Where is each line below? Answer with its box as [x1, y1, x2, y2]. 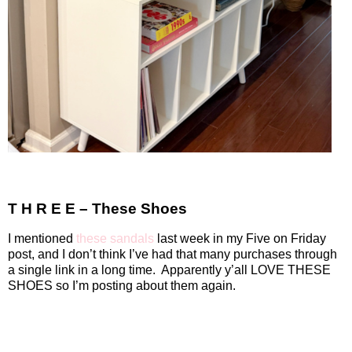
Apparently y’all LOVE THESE [161, 263, 331, 277]
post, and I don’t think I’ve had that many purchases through [8, 247, 337, 262]
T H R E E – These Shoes [8, 200, 187, 218]
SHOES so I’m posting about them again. [8, 279, 236, 293]
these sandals [76, 232, 154, 246]
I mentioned [8, 232, 76, 246]
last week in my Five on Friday [154, 232, 326, 246]
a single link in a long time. [8, 263, 156, 277]
